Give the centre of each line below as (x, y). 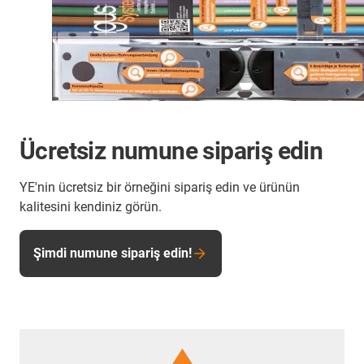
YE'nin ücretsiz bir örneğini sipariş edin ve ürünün (160, 188)
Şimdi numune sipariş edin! (113, 253)
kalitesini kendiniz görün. (91, 207)
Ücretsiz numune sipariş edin (171, 151)
